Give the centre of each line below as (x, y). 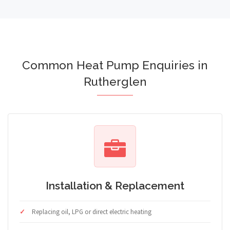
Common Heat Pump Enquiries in (115, 65)
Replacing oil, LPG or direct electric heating (92, 212)
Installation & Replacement (115, 186)
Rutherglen (115, 82)
